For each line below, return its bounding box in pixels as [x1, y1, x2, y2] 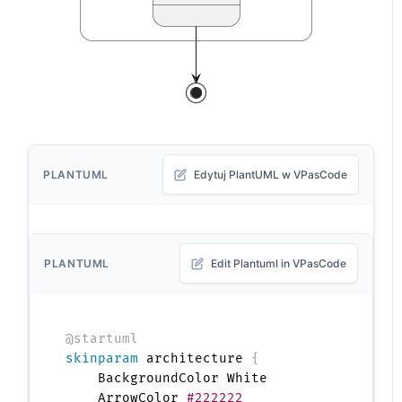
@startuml [66, 331, 139, 347]
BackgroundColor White [66, 371, 268, 387]
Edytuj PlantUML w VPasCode [193, 168, 347, 182]
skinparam [66, 351, 139, 367]
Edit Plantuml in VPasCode [210, 257, 346, 271]
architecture [138, 351, 252, 367]
